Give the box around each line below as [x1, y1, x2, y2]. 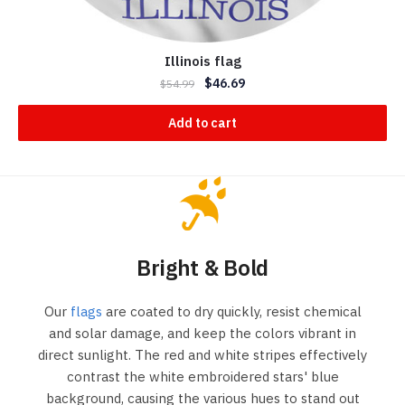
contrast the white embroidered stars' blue [66, 368, 339, 386]
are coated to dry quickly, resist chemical [101, 303, 362, 321]
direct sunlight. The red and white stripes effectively [38, 346, 367, 364]
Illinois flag [164, 52, 241, 70]
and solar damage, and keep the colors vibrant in [49, 325, 356, 343]
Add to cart [168, 114, 237, 131]
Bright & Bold [136, 252, 269, 282]
